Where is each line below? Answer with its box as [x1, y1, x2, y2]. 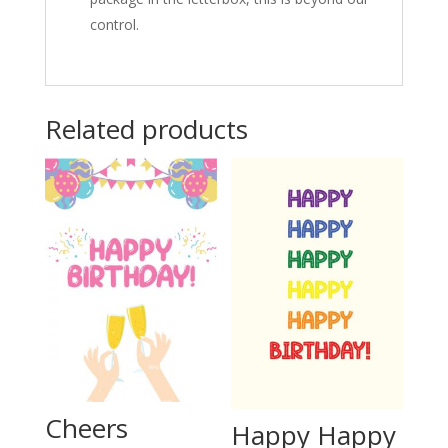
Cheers [44, 409, 128, 446]
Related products [44, 111, 248, 147]
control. [89, 15, 139, 34]
